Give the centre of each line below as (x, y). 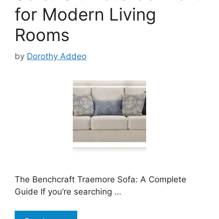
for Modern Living (85, 14)
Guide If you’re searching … (68, 192)
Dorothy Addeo (57, 56)
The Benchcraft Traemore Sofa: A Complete (100, 180)
